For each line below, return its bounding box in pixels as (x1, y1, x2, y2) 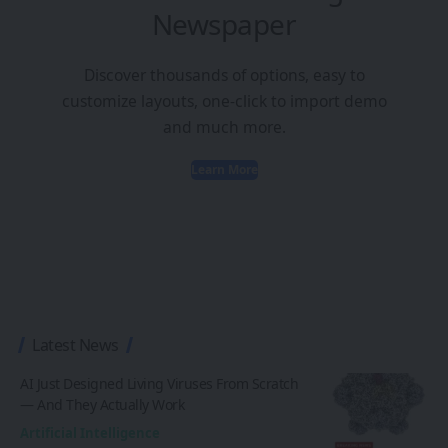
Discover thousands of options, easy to (83, 64, 365, 87)
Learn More (190, 161, 258, 179)
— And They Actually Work (20, 395, 184, 415)
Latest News (32, 334, 119, 357)
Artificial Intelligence (20, 424, 160, 443)
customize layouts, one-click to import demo (61, 90, 387, 113)
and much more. (162, 116, 286, 139)
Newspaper (151, 5, 297, 44)
